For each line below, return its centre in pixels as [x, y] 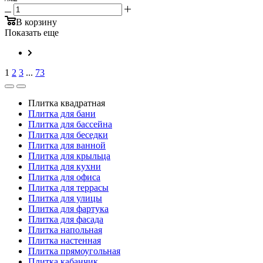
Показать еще [32, 32]
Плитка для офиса [64, 177]
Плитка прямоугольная [74, 251]
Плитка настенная [65, 240]
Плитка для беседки [68, 134]
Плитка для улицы [65, 198]
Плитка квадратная [67, 103]
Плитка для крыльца [69, 156]
